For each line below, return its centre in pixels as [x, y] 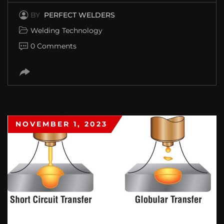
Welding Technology [66, 31]
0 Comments [53, 46]
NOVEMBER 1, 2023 [61, 124]
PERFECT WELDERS [79, 15]
